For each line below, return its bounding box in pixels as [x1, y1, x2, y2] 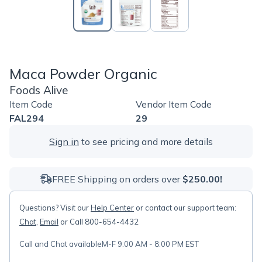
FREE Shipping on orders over [51, 173, 182, 185]
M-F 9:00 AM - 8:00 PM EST [102, 239, 199, 249]
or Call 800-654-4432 [58, 217, 139, 226]
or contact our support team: [134, 203, 236, 212]
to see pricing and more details [79, 136, 213, 147]
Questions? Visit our [19, 203, 91, 212]
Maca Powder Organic [9, 65, 157, 82]
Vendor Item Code [136, 98, 212, 110]
